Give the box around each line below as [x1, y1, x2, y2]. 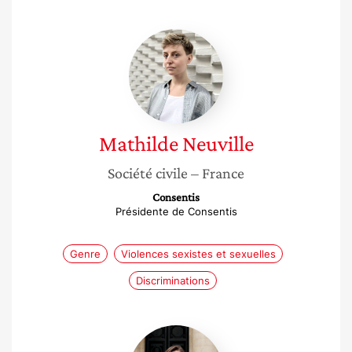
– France [191, 164, 244, 181]
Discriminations [136, 274, 210, 287]
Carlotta [175, 324, 224, 340]
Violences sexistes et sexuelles [121, 247, 276, 260]
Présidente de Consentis [115, 205, 237, 218]
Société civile [108, 164, 188, 181]
